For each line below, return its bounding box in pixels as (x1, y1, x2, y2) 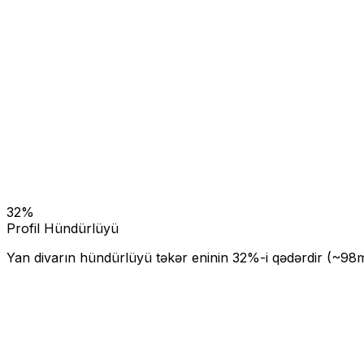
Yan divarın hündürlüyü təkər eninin (6, 249, 232, 266)
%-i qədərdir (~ (247, 249, 340, 266)
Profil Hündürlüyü (6, 220, 119, 237)
